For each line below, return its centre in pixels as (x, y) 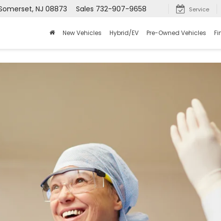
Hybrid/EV (124, 33)
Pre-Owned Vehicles (176, 33)
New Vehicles (82, 33)
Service (199, 10)
